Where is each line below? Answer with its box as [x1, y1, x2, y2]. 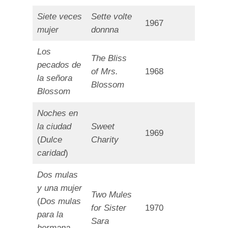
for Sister [91, 203, 127, 213]
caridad [37, 148, 66, 158]
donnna [91, 25, 119, 35]
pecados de [37, 60, 81, 70]
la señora [37, 73, 73, 83]
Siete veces [37, 12, 82, 22]
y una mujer [37, 183, 82, 193]
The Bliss [91, 53, 127, 64]
